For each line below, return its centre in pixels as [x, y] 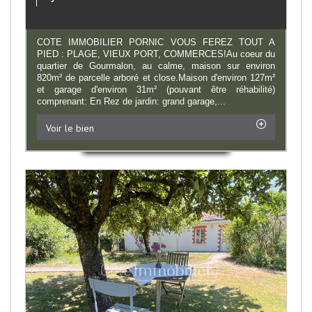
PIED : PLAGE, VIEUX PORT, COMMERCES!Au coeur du [156, 54]
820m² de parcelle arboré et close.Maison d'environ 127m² [156, 77]
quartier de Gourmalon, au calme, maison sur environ [156, 65]
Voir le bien [70, 128]
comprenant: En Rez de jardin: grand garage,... [131, 101]
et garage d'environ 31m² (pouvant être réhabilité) [156, 89]
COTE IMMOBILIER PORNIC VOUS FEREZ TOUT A [156, 42]
